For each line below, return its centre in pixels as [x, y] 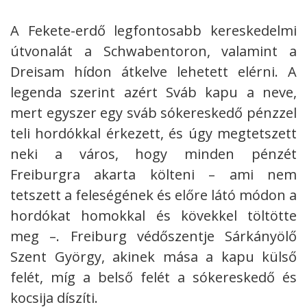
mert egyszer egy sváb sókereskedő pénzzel [153, 113]
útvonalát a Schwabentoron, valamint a [153, 51]
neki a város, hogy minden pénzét [153, 154]
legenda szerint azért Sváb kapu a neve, [153, 93]
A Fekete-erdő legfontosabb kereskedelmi [153, 31]
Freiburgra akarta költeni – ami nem [153, 175]
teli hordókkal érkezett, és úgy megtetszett [153, 134]
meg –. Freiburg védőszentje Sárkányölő [153, 236]
